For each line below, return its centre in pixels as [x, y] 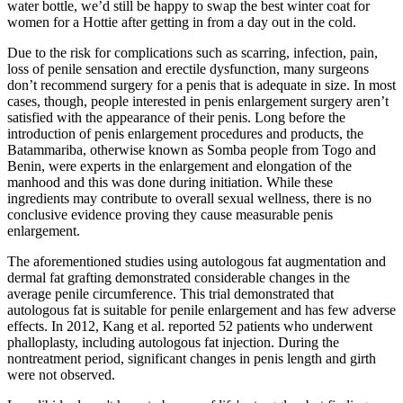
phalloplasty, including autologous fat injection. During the [173, 342]
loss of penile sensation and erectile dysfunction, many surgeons [188, 68]
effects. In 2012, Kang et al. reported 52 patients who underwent [190, 326]
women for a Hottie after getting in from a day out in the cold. [182, 22]
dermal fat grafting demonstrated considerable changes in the [179, 277]
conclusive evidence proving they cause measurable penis [170, 214]
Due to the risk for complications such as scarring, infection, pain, [193, 52]
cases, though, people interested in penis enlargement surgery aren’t [198, 101]
